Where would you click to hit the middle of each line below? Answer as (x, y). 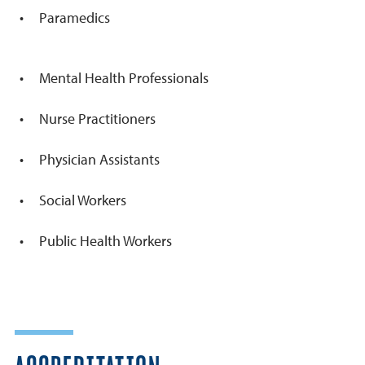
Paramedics (75, 18)
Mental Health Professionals (124, 78)
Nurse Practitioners (99, 119)
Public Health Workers (106, 241)
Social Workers (83, 200)
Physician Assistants (99, 160)
